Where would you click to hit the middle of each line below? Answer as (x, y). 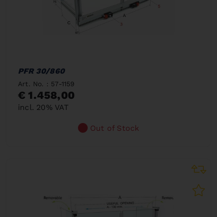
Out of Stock (115, 128)
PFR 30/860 (41, 71)
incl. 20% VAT (44, 107)
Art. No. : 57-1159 (46, 84)
